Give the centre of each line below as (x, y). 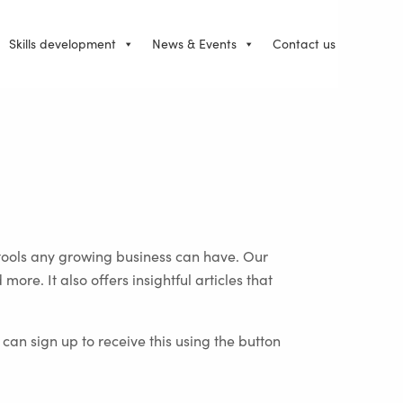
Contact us (304, 44)
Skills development (63, 44)
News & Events (194, 44)
